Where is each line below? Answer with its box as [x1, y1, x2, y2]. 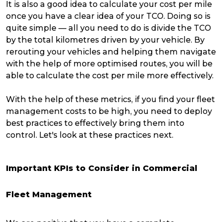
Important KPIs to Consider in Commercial [6, 164, 197, 173]
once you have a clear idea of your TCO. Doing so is [6, 11, 211, 21]
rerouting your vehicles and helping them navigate [6, 47, 216, 57]
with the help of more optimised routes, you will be [6, 59, 213, 69]
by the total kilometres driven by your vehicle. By [6, 35, 205, 45]
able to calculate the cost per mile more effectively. [6, 71, 214, 81]
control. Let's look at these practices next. [6, 130, 173, 140]
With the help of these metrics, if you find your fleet [6, 95, 215, 105]
